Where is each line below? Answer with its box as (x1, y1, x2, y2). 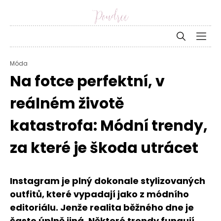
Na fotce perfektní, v (10, 71, 165, 92)
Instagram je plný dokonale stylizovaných (10, 175, 205, 187)
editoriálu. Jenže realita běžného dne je (10, 201, 194, 214)
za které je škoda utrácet (10, 138, 198, 158)
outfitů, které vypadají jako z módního (10, 188, 189, 200)
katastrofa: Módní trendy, (10, 115, 208, 136)
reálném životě (10, 93, 124, 114)
